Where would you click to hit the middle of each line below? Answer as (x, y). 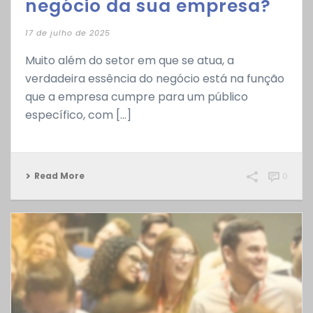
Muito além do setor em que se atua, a (130, 61)
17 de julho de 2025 (68, 33)
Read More (59, 176)
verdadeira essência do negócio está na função (155, 79)
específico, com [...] (78, 115)
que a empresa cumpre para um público (137, 97)
